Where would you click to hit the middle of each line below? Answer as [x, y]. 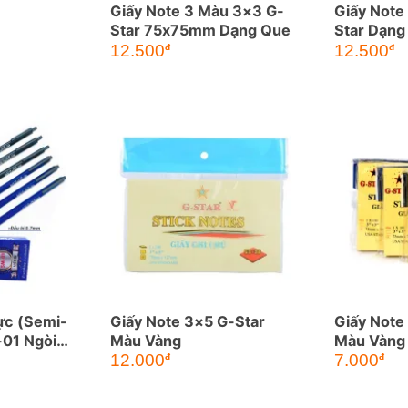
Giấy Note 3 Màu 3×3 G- [197, 11]
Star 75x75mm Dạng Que [200, 31]
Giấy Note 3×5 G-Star [187, 321]
